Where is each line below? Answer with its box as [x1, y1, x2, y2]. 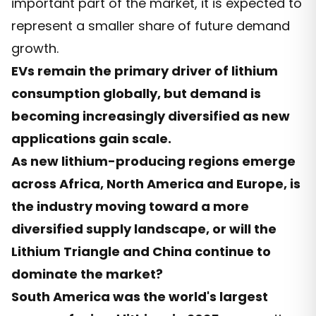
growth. [11, 39, 59, 57]
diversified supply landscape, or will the [11, 219, 276, 238]
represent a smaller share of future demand [11, 16, 290, 35]
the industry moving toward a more [11, 197, 249, 215]
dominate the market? [11, 265, 163, 283]
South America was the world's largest [11, 287, 268, 305]
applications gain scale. [11, 129, 171, 147]
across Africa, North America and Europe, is [11, 174, 300, 193]
